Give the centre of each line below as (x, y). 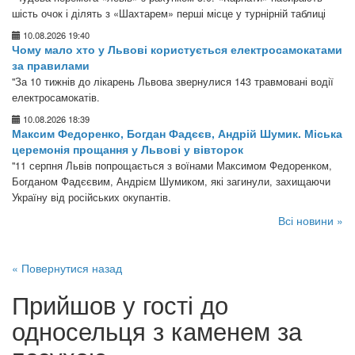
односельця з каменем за (157, 330)
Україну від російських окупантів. (92, 197)
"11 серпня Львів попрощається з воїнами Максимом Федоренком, (172, 166)
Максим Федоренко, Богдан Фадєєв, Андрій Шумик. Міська (177, 133)
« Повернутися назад (67, 268)
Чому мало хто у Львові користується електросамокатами (177, 49)
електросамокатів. (56, 97)
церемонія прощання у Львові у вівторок (128, 149)
